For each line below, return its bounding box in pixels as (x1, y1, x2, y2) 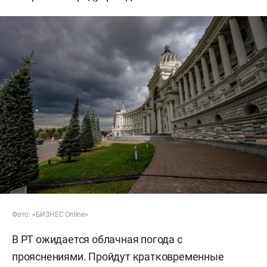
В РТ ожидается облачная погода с (12, 233, 182, 246)
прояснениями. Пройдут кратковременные (12, 250, 224, 263)
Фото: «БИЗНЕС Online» (12, 210, 88, 219)
